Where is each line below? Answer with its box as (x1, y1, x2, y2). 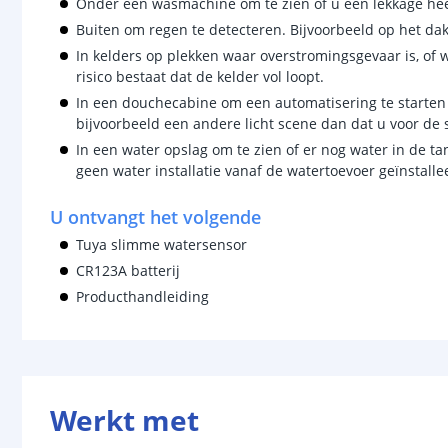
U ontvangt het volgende (50, 205, 261, 229)
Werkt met (50, 401, 199, 439)
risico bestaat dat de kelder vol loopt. (76, 67, 324, 86)
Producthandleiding (76, 287, 209, 306)
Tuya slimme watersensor (76, 235, 247, 254)
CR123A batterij (76, 261, 180, 280)
